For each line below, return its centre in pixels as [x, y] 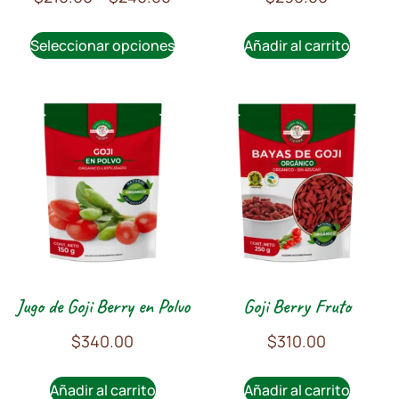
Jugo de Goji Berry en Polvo [102, 306]
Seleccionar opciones [102, 45]
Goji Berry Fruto [297, 306]
